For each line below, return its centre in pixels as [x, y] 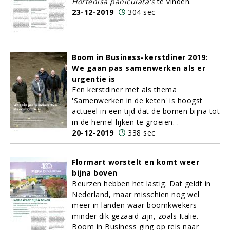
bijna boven [95, 173]
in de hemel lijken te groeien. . [125, 122]
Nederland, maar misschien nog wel [136, 194]
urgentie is [94, 79]
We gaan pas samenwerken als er [139, 68]
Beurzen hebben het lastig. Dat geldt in [141, 184]
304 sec [142, 12]
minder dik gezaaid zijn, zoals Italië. [135, 216]
